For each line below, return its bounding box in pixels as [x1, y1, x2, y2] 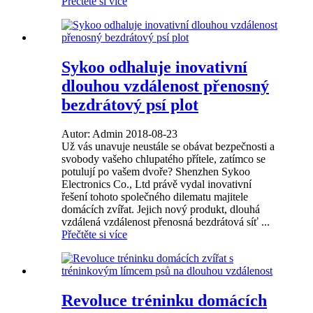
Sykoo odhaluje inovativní [61, 57, 247, 76]
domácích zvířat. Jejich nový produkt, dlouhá [61, 203, 260, 216]
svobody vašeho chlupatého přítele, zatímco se [61, 153, 265, 166]
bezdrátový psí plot [61, 95, 198, 114]
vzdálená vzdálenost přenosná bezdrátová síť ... [61, 216, 270, 228]
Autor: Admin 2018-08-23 [61, 128, 177, 140]
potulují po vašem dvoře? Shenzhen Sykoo [61, 166, 250, 178]
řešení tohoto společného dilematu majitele [61, 191, 248, 203]
